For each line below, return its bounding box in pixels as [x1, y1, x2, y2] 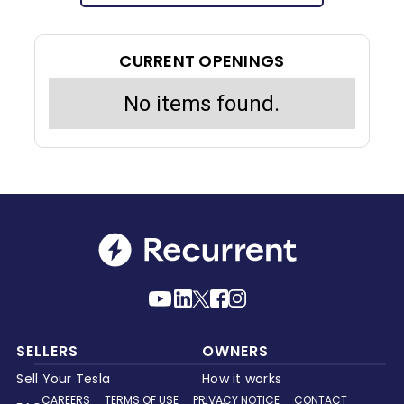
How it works [202, 369, 281, 388]
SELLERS [16, 340, 79, 362]
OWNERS [202, 340, 269, 362]
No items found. [124, 90, 280, 116]
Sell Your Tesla [16, 369, 111, 388]
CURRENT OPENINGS [119, 49, 285, 72]
